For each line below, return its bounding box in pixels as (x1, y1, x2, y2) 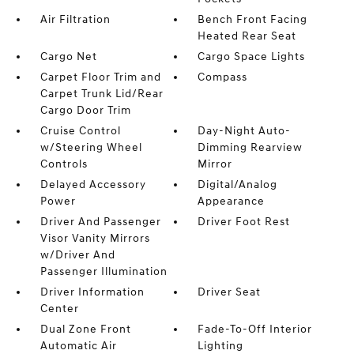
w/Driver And (40, 248, 115, 262)
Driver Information (40, 285, 145, 299)
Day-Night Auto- (198, 124, 292, 138)
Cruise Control (40, 124, 121, 138)
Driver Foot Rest (198, 215, 291, 229)
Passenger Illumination (40, 265, 168, 279)
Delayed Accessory (40, 178, 146, 192)
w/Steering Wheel (40, 141, 142, 155)
